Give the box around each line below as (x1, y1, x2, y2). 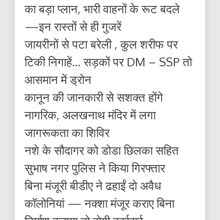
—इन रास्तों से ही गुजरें (25, 18, 121, 34)
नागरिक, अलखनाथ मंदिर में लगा (25, 107, 156, 122)
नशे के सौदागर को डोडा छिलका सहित (25, 142, 179, 158)
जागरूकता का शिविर (25, 124, 110, 140)
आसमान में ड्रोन (25, 71, 91, 87)
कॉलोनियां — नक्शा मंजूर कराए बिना (25, 195, 174, 211)
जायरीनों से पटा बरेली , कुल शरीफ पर (25, 36, 178, 52)
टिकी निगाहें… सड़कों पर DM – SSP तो (25, 54, 192, 69)
